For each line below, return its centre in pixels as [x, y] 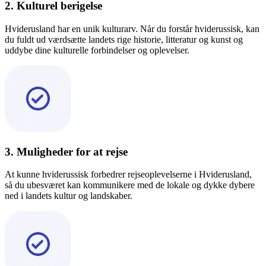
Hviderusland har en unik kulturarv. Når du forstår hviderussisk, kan [132, 28]
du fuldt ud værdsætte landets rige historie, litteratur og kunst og [124, 39]
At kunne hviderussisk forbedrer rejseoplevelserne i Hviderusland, [128, 175]
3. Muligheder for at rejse [66, 151]
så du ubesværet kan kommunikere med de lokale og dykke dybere [130, 185]
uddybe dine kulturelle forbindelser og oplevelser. [97, 50]
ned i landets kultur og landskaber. [69, 196]
